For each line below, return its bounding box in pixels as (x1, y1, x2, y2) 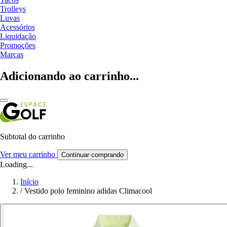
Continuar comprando (61, 150, 124, 159)
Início (20, 177, 39, 186)
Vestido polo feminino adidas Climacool (24, 186, 152, 195)
